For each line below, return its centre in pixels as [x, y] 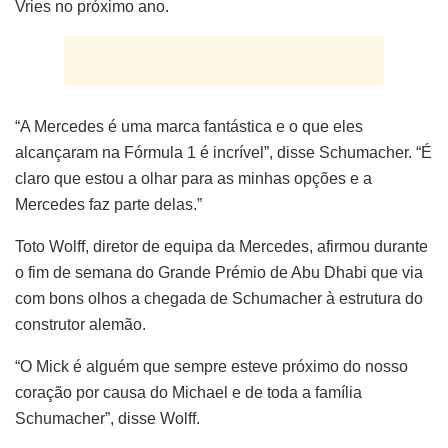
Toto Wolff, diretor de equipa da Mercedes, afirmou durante [221, 246]
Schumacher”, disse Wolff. [107, 418]
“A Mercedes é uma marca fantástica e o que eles [189, 126]
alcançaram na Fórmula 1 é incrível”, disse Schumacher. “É [223, 152]
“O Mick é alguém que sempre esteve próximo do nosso [211, 366]
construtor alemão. [80, 324]
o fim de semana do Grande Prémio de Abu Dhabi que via [219, 272]
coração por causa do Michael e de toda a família [188, 392]
